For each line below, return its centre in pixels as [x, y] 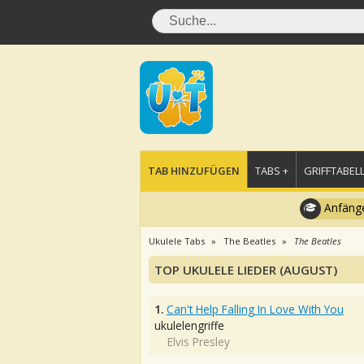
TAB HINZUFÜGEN [194, 171]
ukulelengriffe [189, 325]
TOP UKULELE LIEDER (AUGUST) [246, 270]
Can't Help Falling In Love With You [255, 309]
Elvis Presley [199, 342]
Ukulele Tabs [177, 241]
